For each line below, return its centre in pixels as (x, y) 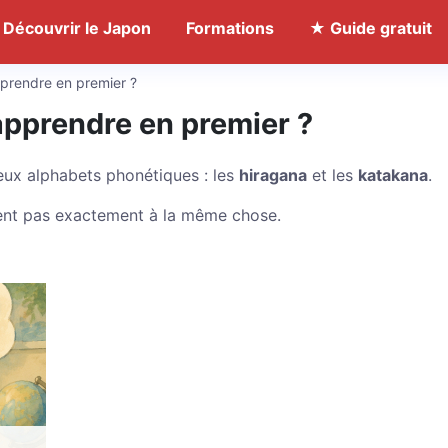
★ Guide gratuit (370, 28)
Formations (230, 28)
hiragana (273, 175)
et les (332, 175)
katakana (393, 175)
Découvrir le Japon (77, 28)
